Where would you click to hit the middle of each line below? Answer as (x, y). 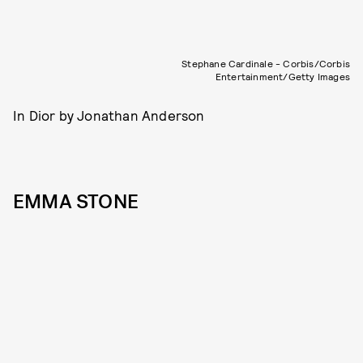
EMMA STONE (76, 201)
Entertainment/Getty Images (282, 76)
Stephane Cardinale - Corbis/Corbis (266, 63)
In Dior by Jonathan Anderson (109, 115)
